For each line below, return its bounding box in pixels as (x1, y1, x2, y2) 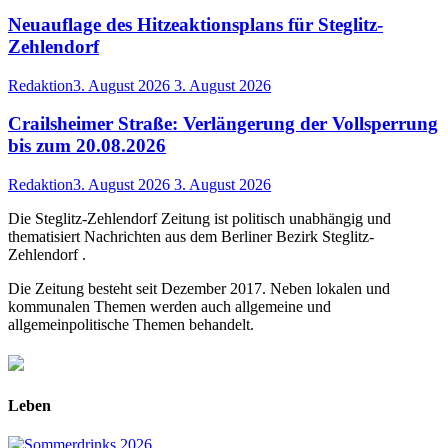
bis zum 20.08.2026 (8, 135, 166, 157)
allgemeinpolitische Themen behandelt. (8, 316, 254, 334)
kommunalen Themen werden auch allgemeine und (8, 298, 331, 316)
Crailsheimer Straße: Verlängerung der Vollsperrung (8, 113, 438, 135)
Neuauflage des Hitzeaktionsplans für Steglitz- (8, 14, 383, 36)
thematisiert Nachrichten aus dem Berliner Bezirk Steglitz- (8, 228, 374, 246)
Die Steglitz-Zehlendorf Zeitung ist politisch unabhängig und (8, 210, 391, 228)
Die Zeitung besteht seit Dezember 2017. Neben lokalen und (8, 280, 390, 298)
